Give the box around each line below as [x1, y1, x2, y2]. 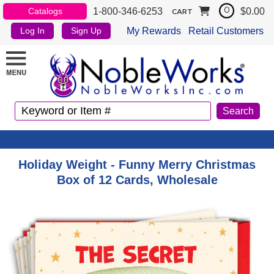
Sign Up [71, 26, 102, 35]
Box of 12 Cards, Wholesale [56, 172, 218, 187]
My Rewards [126, 25, 181, 36]
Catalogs [28, 6, 62, 16]
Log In [20, 26, 45, 35]
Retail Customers [188, 25, 264, 36]
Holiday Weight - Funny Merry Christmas [18, 157, 256, 171]
